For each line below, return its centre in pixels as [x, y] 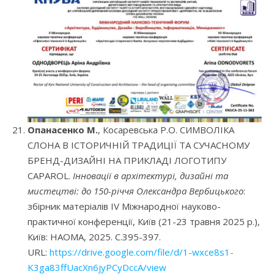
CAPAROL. [50, 176]
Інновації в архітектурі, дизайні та [150, 176]
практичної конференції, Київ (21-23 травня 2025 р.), [144, 222]
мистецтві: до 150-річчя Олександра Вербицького [135, 191]
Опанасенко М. [63, 130]
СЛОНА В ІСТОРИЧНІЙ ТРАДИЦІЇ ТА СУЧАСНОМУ [139, 145]
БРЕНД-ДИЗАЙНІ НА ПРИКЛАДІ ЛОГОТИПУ [127, 161]
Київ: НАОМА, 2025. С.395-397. [94, 237]
